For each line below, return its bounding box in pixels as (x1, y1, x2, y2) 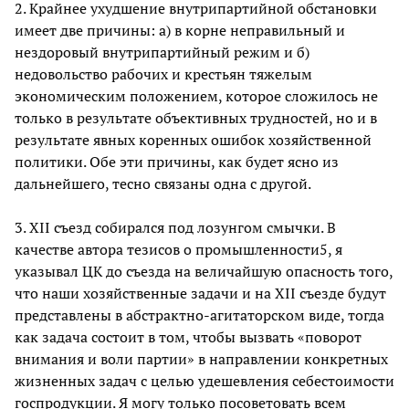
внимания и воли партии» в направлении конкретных (15, 348, 388, 369)
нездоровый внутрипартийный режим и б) (15, 41, 309, 62)
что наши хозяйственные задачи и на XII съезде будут (15, 282, 386, 303)
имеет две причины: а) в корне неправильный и (15, 19, 345, 40)
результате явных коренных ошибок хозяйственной (15, 129, 372, 150)
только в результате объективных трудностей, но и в (15, 107, 377, 128)
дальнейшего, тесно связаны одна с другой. (15, 173, 311, 194)
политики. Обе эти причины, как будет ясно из (15, 151, 339, 172)
